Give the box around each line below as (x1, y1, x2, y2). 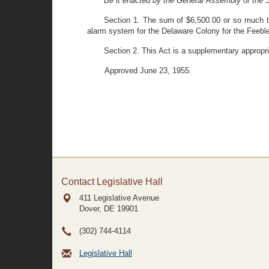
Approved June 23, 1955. (104, 66, 192, 75)
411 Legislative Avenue (79, 193, 159, 202)
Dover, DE (79, 204, 115, 213)
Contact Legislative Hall (61, 177, 163, 187)
